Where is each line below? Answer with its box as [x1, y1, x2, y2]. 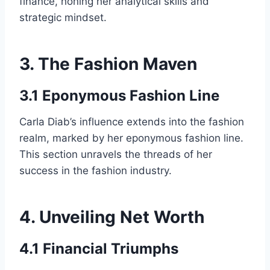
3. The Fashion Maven [19, 53, 197, 74]
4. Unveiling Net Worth [19, 206, 204, 227]
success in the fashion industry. [19, 164, 172, 177]
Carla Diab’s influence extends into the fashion [19, 115, 244, 128]
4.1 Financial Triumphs [19, 239, 178, 257]
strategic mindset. [19, 11, 107, 24]
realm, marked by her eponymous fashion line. [19, 131, 243, 144]
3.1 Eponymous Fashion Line [19, 86, 219, 104]
